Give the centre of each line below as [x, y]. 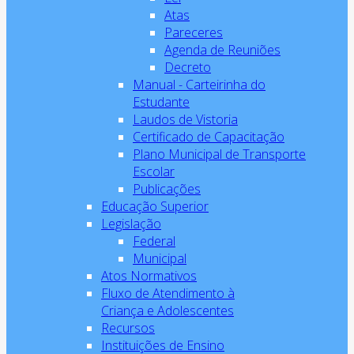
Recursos [128, 328]
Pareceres [194, 32]
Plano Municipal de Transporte [219, 154]
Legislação [131, 224]
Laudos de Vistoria [185, 119]
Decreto [188, 67]
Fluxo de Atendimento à [168, 293]
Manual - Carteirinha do [199, 85]
